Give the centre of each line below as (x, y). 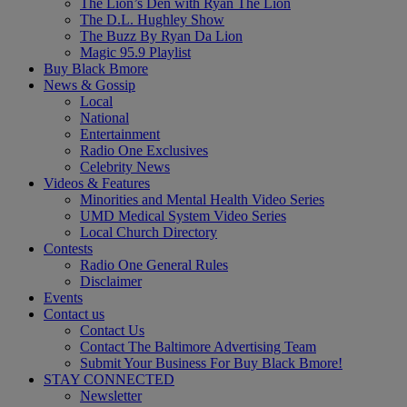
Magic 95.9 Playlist (135, 53)
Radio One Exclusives (144, 151)
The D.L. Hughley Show (152, 20)
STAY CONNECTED (109, 380)
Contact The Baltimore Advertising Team (198, 347)
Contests (68, 249)
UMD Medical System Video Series (183, 216)
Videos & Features (97, 184)
